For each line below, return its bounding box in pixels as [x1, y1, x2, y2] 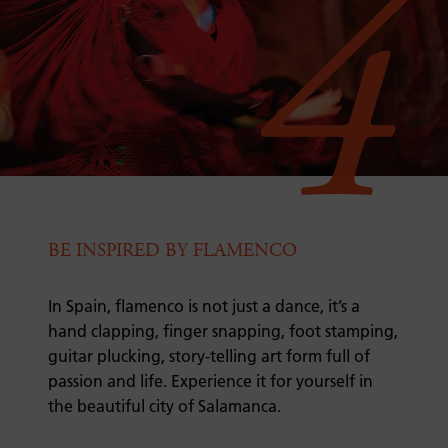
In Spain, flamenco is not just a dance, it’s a [48, 296, 360, 317]
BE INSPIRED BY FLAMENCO [48, 238, 297, 264]
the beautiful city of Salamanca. [48, 396, 281, 417]
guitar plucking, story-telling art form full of [48, 346, 370, 367]
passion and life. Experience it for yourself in [48, 371, 373, 392]
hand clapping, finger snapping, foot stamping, [48, 321, 398, 342]
